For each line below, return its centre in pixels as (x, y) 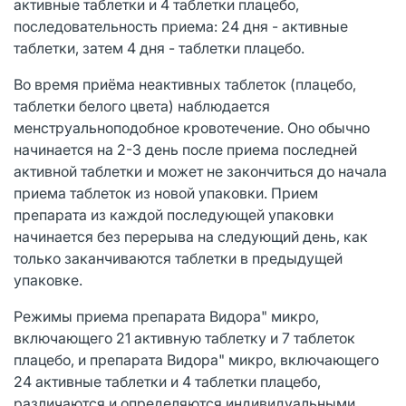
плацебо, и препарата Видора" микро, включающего (196, 359)
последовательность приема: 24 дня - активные (181, 26)
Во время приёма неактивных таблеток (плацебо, (185, 84)
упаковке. (48, 280)
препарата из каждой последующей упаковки (174, 214)
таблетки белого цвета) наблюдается (142, 106)
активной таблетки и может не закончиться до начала (200, 171)
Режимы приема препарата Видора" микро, (166, 316)
